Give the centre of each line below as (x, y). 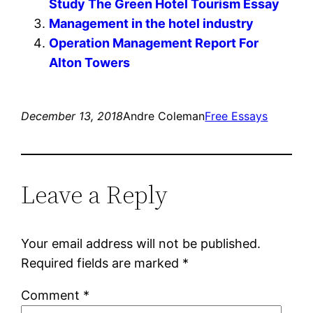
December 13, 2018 (72, 116)
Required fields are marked (102, 263)
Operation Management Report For (154, 43)
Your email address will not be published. (141, 244)
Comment (52, 296)
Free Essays (236, 116)
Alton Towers (90, 63)
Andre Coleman (164, 116)
